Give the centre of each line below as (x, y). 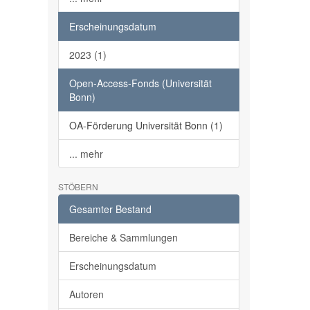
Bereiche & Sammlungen (123, 237)
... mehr (86, 154)
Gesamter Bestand (110, 209)
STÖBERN (78, 186)
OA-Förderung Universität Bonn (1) (146, 125)
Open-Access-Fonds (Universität (140, 83)
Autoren (86, 294)
